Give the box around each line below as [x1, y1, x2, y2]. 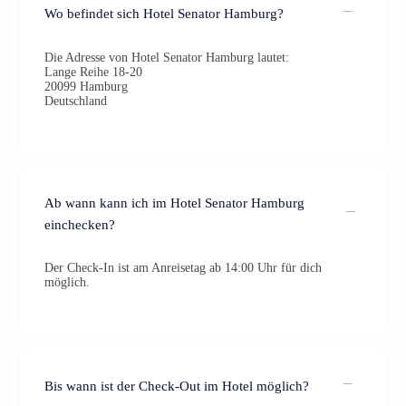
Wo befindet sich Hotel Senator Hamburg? [44, 5, 284, 21]
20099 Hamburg [44, 80, 128, 93]
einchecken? [44, 217, 115, 232]
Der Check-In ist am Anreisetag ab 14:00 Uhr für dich [44, 261, 322, 275]
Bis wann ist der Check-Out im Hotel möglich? [44, 378, 309, 393]
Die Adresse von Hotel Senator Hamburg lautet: [44, 51, 289, 64]
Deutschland [44, 94, 107, 108]
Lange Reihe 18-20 [44, 65, 142, 79]
